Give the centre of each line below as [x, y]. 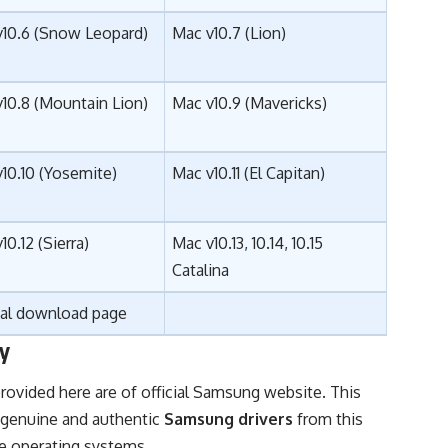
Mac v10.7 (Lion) [229, 33]
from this [328, 418]
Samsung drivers [229, 418]
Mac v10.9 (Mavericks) [250, 103]
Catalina [201, 270]
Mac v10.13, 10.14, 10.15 [248, 243]
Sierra [64, 243]
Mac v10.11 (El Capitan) [249, 173]
